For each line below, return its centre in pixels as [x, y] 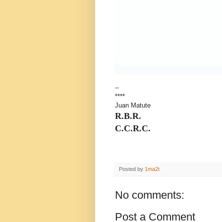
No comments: [150, 195]
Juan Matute [133, 105]
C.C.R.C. [133, 128]
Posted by [132, 169]
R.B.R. [128, 116]
